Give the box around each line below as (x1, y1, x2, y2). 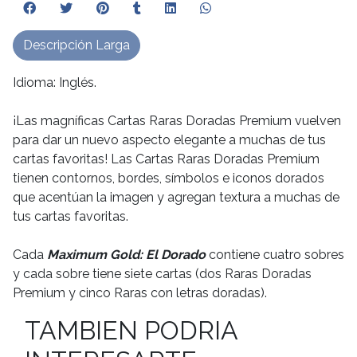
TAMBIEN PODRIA (25, 316, 237, 345)
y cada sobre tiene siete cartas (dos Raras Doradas (13, 266, 312, 281)
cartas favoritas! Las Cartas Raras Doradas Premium (13, 151, 320, 167)
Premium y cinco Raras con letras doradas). (13, 285, 267, 300)
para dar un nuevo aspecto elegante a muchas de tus (13, 132, 326, 147)
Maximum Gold (47, 247, 139, 262)
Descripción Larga (23, 37, 130, 53)
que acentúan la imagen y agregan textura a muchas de (13, 190, 339, 205)
